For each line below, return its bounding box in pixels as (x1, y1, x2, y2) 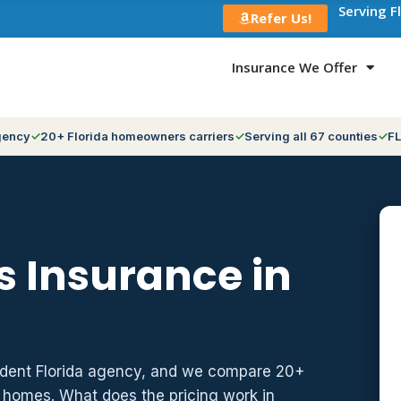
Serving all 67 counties (244, 128, 378, 143)
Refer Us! (251, 8, 311, 27)
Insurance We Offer (232, 58, 357, 77)
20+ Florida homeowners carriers (40, 128, 235, 143)
